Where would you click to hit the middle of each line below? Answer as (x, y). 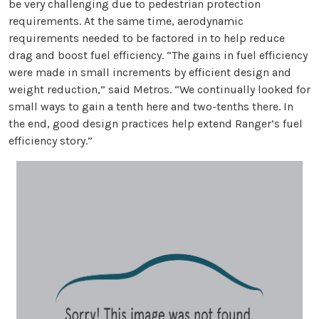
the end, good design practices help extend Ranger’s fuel (156, 123)
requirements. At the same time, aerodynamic (126, 21)
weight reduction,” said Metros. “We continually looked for (159, 89)
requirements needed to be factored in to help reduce (147, 38)
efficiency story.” (51, 140)
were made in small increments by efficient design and (150, 72)
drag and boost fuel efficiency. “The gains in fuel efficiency (158, 55)
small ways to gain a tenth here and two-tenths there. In (151, 106)
